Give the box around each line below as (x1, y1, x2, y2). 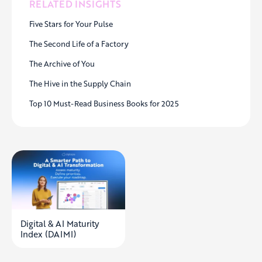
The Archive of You (29, 58, 95, 69)
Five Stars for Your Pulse (29, 18, 113, 29)
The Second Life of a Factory (29, 38, 129, 49)
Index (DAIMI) (20, 228, 76, 240)
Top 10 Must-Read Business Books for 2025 (29, 98, 179, 109)
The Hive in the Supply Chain (29, 78, 131, 89)
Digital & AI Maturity (20, 218, 99, 230)
